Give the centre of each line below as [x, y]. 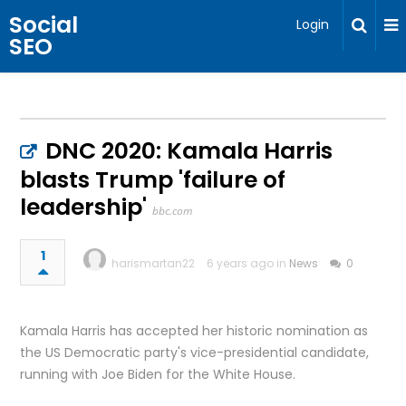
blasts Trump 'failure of [153, 180]
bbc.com [173, 211]
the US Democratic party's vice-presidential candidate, [195, 353]
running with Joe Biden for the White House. [158, 374]
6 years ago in [248, 263]
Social [43, 25]
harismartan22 [154, 263]
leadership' [84, 207]
